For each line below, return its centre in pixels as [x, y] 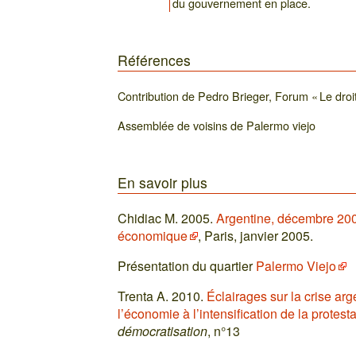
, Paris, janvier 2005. [256, 235]
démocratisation [163, 331]
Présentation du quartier [187, 265]
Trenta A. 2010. [163, 296]
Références [155, 60]
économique [153, 235]
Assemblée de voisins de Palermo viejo [217, 125]
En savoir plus [163, 182]
